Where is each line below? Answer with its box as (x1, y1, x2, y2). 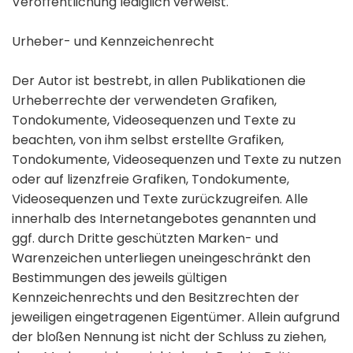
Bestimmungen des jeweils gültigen (12, 269, 227, 288)
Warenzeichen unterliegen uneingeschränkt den (12, 249, 310, 268)
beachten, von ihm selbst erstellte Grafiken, (12, 131, 284, 150)
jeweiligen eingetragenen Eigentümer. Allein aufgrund (12, 308, 340, 327)
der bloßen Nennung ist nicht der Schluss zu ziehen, (12, 328, 326, 347)
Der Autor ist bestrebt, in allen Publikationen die (12, 72, 306, 91)
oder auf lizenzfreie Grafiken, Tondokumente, (12, 170, 289, 189)
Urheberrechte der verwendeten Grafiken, (12, 91, 277, 110)
